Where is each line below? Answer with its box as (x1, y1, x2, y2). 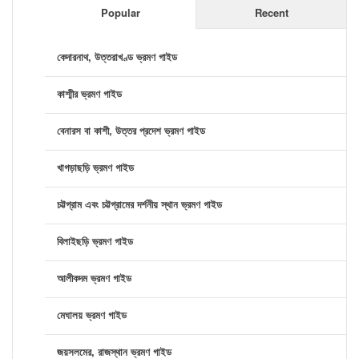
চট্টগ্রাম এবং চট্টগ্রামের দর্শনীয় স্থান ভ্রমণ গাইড (57, 196, 222, 212)
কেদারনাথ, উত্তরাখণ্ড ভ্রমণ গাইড (57, 49, 177, 65)
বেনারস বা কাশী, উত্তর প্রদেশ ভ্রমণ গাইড (57, 123, 205, 139)
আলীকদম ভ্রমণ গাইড (57, 270, 131, 286)
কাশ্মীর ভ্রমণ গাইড (57, 86, 122, 102)
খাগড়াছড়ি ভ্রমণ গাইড (57, 159, 134, 175)
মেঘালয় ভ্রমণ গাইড (57, 307, 127, 323)
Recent (254, 5, 288, 21)
